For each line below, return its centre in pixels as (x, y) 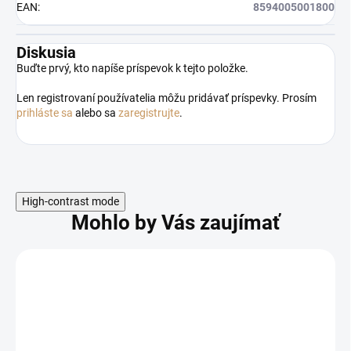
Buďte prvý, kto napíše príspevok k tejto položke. (132, 69)
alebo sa (96, 113)
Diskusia (46, 53)
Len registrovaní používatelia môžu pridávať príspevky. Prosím (166, 98)
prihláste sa (45, 113)
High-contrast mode (71, 202)
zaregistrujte (149, 113)
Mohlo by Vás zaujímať (175, 223)
